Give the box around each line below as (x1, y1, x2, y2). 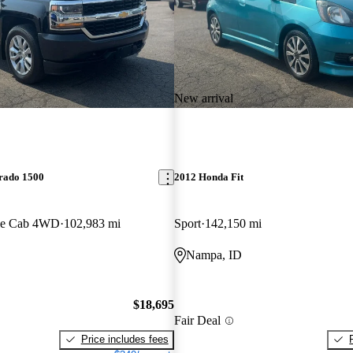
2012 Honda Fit (173, 171, 243, 184)
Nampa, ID (185, 248, 242, 262)
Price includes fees (80, 333, 169, 345)
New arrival (173, 91, 233, 105)
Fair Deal (173, 314, 221, 328)
